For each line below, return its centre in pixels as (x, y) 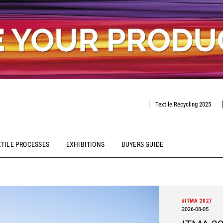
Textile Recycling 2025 (183, 104)
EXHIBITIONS (85, 145)
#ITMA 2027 (197, 201)
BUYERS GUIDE (142, 145)
